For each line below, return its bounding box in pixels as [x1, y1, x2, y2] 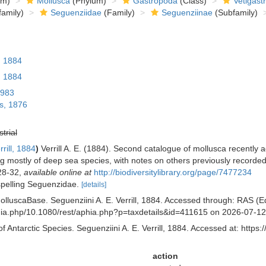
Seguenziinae [161, 8, 213, 17]
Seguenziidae [50, 8, 102, 17]
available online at [23, 167, 91, 177]
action [152, 251, 178, 261]
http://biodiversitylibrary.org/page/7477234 [93, 167, 252, 177]
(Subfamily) [212, 8, 258, 17]
